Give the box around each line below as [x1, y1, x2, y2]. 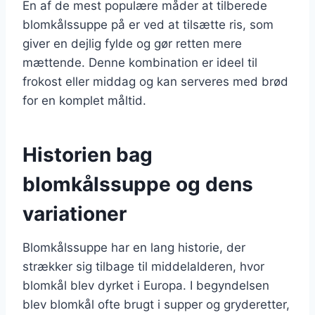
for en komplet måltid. [22, 93, 146, 108]
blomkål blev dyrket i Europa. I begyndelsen [22, 278, 269, 292]
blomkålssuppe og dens [22, 172, 253, 196]
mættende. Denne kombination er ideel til [22, 55, 257, 70]
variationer [22, 201, 127, 226]
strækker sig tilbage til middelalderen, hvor [22, 259, 264, 274]
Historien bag [22, 142, 153, 167]
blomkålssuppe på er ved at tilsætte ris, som [22, 17, 274, 32]
